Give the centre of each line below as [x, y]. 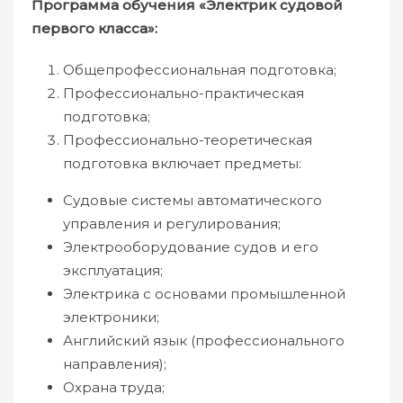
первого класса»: [94, 28]
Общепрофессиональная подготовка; [200, 70]
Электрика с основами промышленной [204, 294]
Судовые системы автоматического [193, 200]
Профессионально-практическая [184, 93]
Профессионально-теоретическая [188, 140]
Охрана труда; [114, 387]
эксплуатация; [113, 270]
